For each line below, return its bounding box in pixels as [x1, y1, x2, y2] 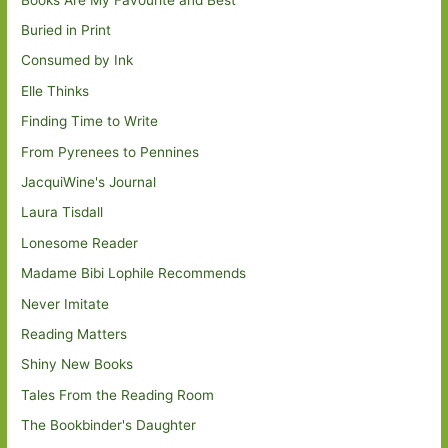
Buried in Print [21, 21, 112, 38]
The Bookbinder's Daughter [21, 417, 197, 434]
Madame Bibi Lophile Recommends [21, 265, 247, 282]
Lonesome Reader [21, 234, 139, 251]
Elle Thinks [21, 82, 90, 99]
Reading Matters [21, 325, 128, 342]
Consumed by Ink [21, 52, 134, 69]
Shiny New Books [21, 356, 134, 373]
